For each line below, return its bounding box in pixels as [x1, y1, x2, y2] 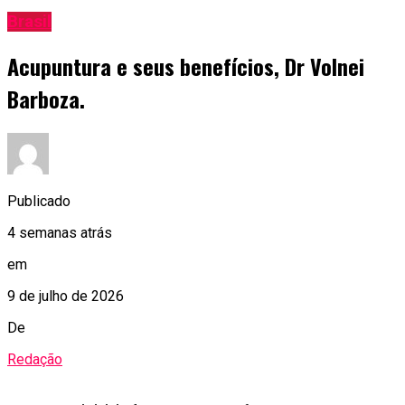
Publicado [7, 193, 71, 211]
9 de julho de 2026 [7, 287, 124, 306]
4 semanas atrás [7, 224, 112, 242]
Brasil [7, 12, 52, 33]
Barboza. [7, 82, 85, 116]
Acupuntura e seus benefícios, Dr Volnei [7, 50, 364, 83]
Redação [7, 351, 62, 369]
